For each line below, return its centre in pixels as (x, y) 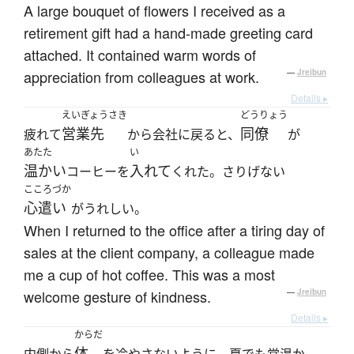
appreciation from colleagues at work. (141, 77)
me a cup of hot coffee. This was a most (149, 275)
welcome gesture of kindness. (117, 297)
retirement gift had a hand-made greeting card (168, 33)
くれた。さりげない (228, 172)
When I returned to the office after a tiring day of (174, 230)
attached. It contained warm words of (140, 55)
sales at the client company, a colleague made (169, 252)
